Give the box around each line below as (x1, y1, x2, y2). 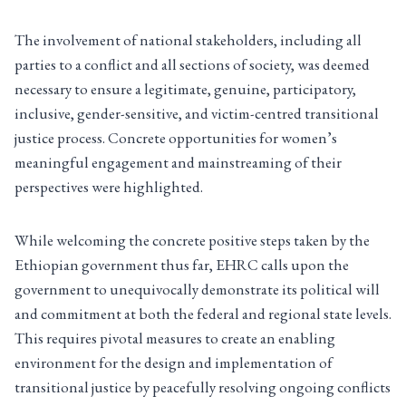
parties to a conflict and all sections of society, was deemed (14, 54, 370, 75)
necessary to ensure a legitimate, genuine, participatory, (14, 79, 356, 100)
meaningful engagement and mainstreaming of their (14, 152, 342, 173)
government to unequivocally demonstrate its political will (14, 279, 380, 300)
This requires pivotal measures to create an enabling (14, 328, 335, 349)
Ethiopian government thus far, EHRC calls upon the (14, 255, 349, 275)
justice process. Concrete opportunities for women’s (14, 128, 337, 149)
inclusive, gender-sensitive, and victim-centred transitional (14, 103, 379, 124)
